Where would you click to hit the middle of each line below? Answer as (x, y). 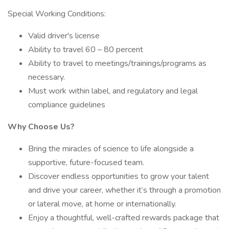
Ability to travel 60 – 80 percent (86, 50)
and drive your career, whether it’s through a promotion (124, 190)
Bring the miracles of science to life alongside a (111, 149)
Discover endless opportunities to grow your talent (119, 176)
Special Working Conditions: (57, 14)
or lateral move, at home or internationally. (102, 204)
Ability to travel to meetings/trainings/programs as (117, 63)
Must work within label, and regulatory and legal (113, 91)
